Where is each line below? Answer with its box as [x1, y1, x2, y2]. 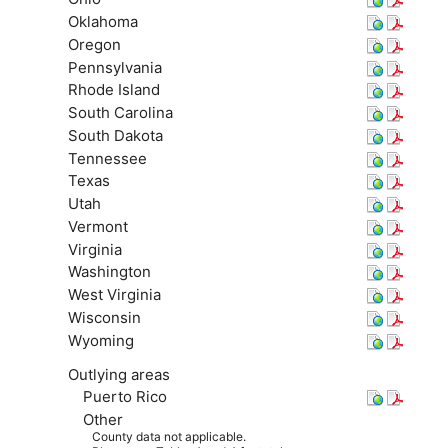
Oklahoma [67, 12, 138, 32]
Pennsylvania [67, 57, 162, 77]
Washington [67, 262, 151, 282]
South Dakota [67, 125, 163, 145]
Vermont [67, 216, 128, 236]
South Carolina [67, 103, 173, 123]
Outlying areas [67, 364, 170, 384]
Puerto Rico [82, 387, 167, 407]
